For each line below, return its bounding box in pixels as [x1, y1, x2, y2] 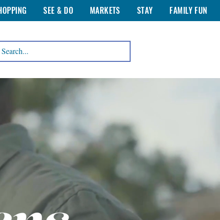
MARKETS [89, 4, 120, 16]
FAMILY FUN [169, 4, 208, 16]
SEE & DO [43, 4, 73, 16]
